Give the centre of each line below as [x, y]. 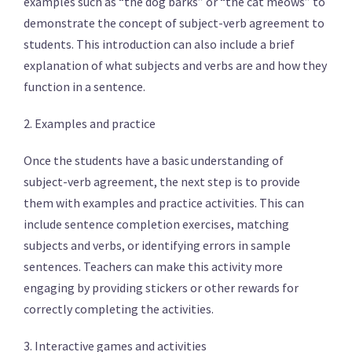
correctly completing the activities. [119, 309]
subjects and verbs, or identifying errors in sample [157, 245]
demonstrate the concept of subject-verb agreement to [174, 23]
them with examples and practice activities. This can [164, 203]
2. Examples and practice [90, 123]
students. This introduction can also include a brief [159, 44]
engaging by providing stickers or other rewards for [161, 288]
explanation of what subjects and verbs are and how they [175, 65]
